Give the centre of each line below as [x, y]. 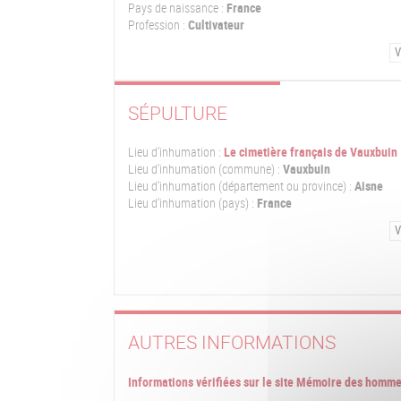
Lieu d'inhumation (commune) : [204, 170]
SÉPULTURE [178, 112]
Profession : [157, 25]
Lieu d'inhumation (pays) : [191, 204]
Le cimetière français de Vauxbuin [311, 153]
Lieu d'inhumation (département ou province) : [240, 187]
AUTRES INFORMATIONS [232, 342]
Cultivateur [215, 25]
